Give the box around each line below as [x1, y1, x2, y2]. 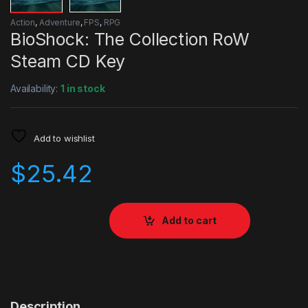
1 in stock [60, 82, 105, 94]
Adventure [38, 16, 80, 27]
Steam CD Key [10, 50, 126, 71]
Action [10, 16, 36, 27]
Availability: [10, 82, 61, 94]
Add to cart [162, 214, 217, 227]
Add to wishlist [33, 132, 95, 144]
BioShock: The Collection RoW [10, 28, 250, 49]
